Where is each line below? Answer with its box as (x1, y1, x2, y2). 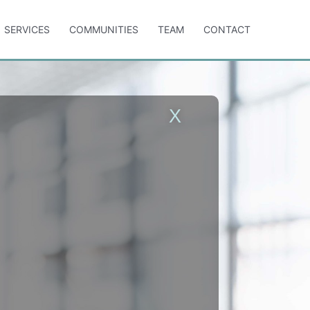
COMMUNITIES (69, 23, 138, 35)
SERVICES (4, 23, 50, 35)
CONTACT (203, 23, 250, 35)
